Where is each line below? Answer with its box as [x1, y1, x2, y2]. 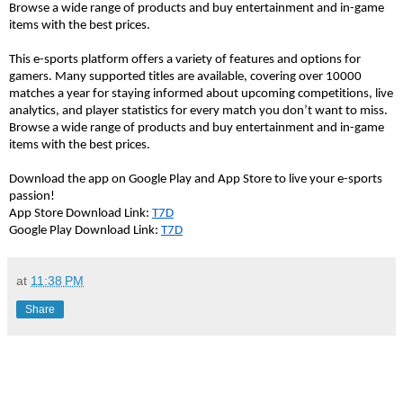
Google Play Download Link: [9, 224, 161, 238]
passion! [9, 190, 55, 204]
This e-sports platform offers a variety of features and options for [9, 53, 361, 67]
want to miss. [312, 104, 388, 119]
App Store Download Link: [9, 207, 152, 221]
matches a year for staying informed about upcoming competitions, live [9, 87, 393, 102]
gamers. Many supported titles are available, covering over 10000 [9, 70, 362, 85]
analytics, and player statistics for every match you [9, 104, 282, 119]
